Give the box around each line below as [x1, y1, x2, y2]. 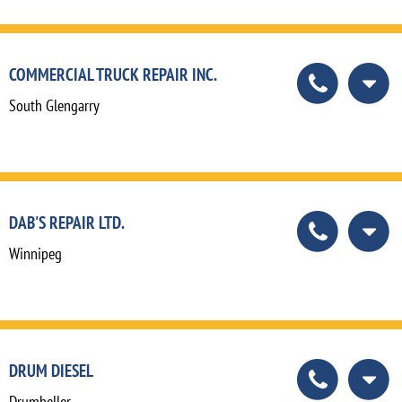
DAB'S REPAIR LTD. [9, 211, 125, 234]
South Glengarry [9, 95, 100, 117]
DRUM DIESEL [9, 359, 93, 382]
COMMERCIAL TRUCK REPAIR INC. [9, 63, 217, 86]
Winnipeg [9, 243, 62, 265]
